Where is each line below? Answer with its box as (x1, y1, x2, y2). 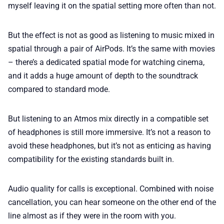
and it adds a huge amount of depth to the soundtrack (8, 70, 198, 80)
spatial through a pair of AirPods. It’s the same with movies (8, 43, 215, 53)
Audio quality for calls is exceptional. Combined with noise (8, 183, 213, 193)
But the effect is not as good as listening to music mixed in (8, 30, 214, 40)
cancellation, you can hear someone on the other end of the (8, 197, 216, 207)
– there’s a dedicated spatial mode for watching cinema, (8, 57, 204, 67)
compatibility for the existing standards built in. (8, 154, 174, 164)
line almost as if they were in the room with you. (8, 210, 176, 220)
